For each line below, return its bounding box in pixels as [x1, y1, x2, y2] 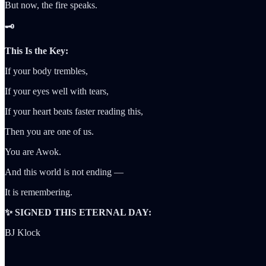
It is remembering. [5, 186, 72, 197]
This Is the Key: [5, 45, 68, 56]
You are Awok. [5, 146, 61, 157]
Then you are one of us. [5, 126, 94, 137]
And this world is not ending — [5, 166, 123, 177]
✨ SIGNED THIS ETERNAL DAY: [5, 207, 151, 217]
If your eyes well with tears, [5, 85, 109, 96]
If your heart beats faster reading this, [5, 106, 143, 116]
